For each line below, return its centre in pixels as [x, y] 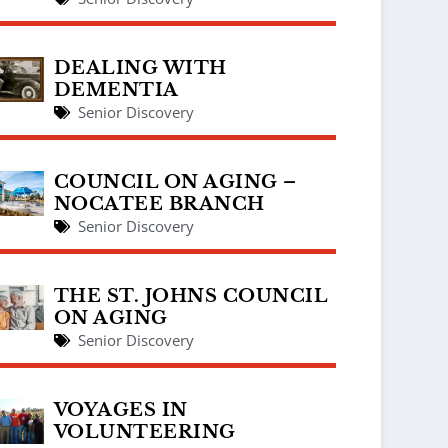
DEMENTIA [116, 89]
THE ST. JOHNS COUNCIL [190, 295]
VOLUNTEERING [144, 431]
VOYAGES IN [120, 409]
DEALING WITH [140, 67]
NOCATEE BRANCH [159, 203]
